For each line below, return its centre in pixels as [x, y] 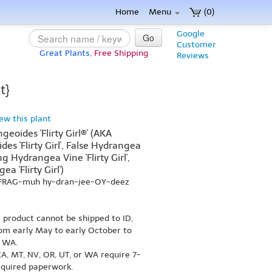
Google [191, 34]
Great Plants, [66, 53]
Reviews [193, 56]
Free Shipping [121, 53]
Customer [196, 45]
